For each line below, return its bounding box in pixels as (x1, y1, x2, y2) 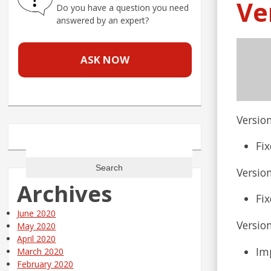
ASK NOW (80, 53, 129, 67)
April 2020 (17, 233, 56, 245)
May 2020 (17, 220, 56, 232)
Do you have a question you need (56, 2, 189, 14)
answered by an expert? (56, 15, 149, 27)
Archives (17, 178, 113, 209)
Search (25, 137, 53, 149)
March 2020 (17, 246, 64, 258)
